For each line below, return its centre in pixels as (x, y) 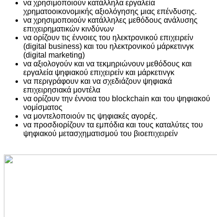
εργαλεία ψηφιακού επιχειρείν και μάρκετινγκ (99, 73)
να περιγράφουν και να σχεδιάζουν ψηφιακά (98, 81)
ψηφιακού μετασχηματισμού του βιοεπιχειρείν (101, 134)
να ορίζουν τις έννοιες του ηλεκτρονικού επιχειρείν (108, 38)
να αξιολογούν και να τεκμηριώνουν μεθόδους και (108, 64)
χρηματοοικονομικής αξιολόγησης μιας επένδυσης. (110, 12)
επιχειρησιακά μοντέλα (62, 90)
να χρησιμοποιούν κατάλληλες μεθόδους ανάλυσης (110, 20)
